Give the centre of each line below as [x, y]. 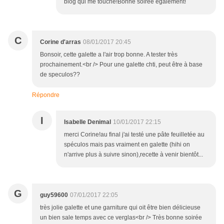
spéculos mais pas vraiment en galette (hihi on [127, 145]
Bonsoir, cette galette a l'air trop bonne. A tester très [109, 55]
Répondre [46, 95]
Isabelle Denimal [87, 122]
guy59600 [54, 195]
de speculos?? [60, 75]
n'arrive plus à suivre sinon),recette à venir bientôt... [133, 155]
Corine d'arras [60, 42]
